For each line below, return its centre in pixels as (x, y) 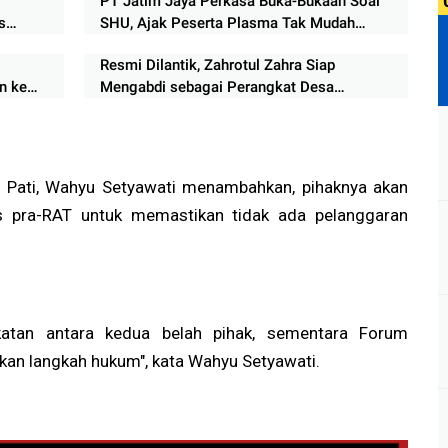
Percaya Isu (138, 45)
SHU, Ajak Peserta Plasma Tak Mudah (227, 23)
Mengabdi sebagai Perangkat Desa (216, 87)
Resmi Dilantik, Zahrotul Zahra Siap (217, 65)
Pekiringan (135, 109)
